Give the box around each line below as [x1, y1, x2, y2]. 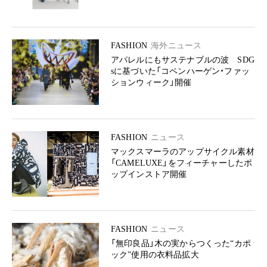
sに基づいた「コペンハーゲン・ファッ [111, 67, 250, 76]
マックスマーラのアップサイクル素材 [111, 147, 254, 156]
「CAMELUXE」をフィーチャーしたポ [111, 159, 253, 167]
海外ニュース [151, 41, 202, 50]
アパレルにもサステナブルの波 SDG [111, 55, 254, 64]
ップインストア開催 [111, 170, 187, 179]
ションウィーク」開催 [111, 78, 192, 87]
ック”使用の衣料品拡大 [111, 250, 199, 259]
